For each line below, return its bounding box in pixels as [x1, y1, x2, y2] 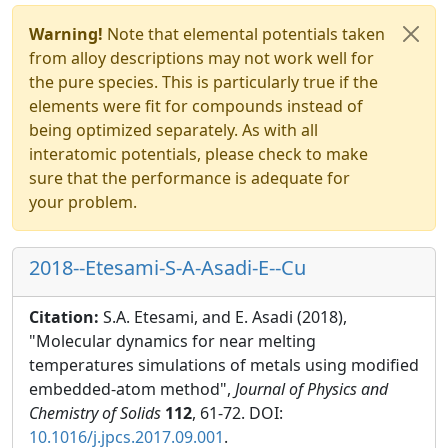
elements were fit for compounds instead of [29, 95, 363, 117]
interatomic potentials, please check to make [29, 143, 368, 165]
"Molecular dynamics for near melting [29, 330, 316, 352]
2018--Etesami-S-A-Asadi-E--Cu [29, 254, 306, 281]
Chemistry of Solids [29, 402, 161, 424]
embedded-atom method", [29, 378, 235, 400]
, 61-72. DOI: [192, 402, 283, 424]
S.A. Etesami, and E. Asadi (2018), [103, 306, 347, 328]
